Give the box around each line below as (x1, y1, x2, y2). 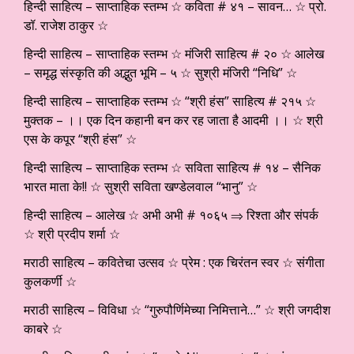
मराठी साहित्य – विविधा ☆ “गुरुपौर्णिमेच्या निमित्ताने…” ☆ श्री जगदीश (24, 300, 330, 318)
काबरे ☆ (24, 319, 62, 337)
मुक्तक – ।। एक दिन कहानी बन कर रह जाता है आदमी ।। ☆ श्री (24, 111, 323, 129)
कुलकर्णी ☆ (24, 272, 77, 290)
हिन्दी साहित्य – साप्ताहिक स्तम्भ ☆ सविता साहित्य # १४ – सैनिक (24, 158, 321, 176)
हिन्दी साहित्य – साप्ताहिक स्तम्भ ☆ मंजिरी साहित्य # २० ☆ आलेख (24, 44, 324, 62)
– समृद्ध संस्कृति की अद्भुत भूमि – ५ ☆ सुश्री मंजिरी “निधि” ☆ (24, 63, 297, 81)
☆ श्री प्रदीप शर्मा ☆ (24, 224, 120, 243)
